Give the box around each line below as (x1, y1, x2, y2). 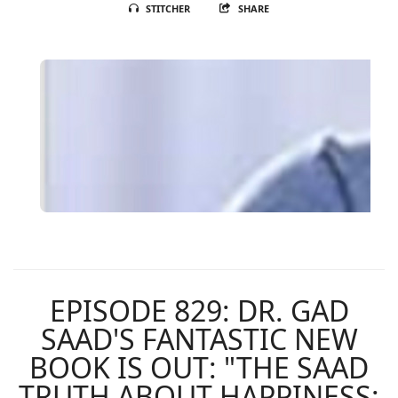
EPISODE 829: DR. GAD (49, 291, 349, 330)
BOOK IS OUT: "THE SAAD (29, 348, 369, 386)
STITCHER (146, 2, 191, 15)
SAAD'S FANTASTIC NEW (40, 320, 358, 358)
